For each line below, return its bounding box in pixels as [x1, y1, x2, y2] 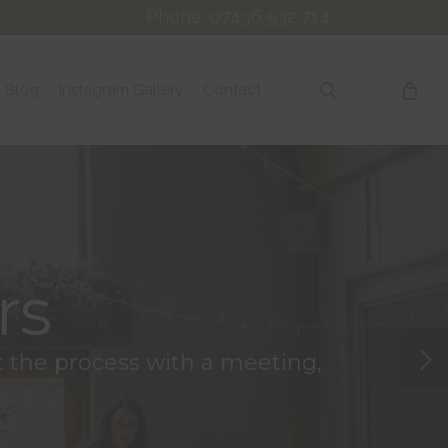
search [318, 33, 378, 55]
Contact [203, 81, 261, 99]
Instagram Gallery [59, 81, 183, 99]
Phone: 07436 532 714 [146, 6, 330, 27]
